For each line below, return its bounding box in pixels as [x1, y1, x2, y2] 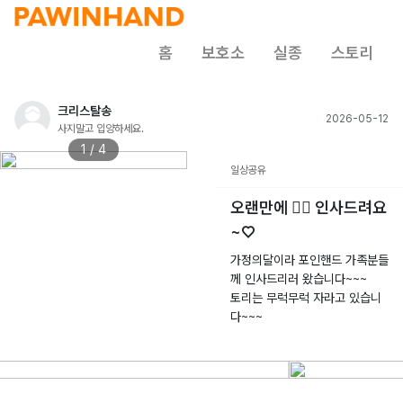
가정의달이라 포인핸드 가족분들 [230, 253, 389, 267]
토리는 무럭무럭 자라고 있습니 [230, 291, 381, 305]
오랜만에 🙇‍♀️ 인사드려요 [230, 198, 387, 217]
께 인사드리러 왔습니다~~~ [230, 272, 367, 286]
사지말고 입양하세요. [58, 121, 144, 135]
